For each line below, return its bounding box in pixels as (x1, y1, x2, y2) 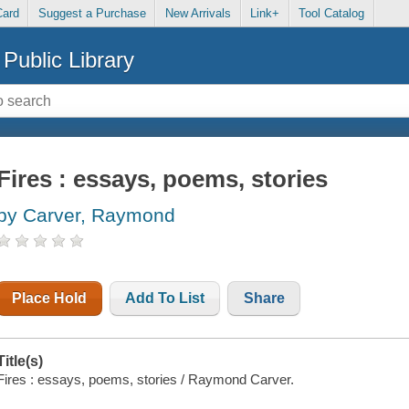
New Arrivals (164, 6, 231, 21)
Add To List (125, 290, 205, 307)
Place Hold (12, 290, 88, 307)
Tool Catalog (299, 6, 365, 21)
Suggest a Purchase (37, 6, 146, 21)
